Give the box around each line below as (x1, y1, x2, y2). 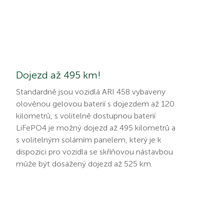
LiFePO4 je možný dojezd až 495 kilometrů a (16, 122, 175, 132)
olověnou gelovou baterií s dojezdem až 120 (16, 98, 174, 108)
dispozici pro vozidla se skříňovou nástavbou (16, 146, 173, 156)
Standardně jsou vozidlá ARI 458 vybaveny (16, 86, 165, 96)
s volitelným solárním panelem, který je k (16, 134, 161, 144)
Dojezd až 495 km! (16, 68, 101, 81)
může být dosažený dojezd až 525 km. (16, 158, 152, 168)
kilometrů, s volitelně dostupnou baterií (16, 110, 155, 120)
